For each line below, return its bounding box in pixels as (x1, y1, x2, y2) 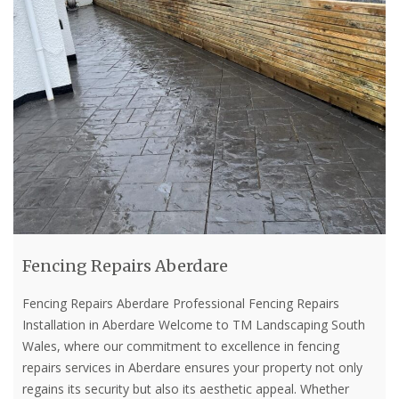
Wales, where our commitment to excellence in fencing (22, 338, 339, 355)
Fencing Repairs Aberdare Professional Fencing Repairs (22, 295, 339, 313)
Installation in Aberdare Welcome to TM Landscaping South (22, 316, 365, 334)
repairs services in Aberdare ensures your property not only (22, 359, 362, 377)
